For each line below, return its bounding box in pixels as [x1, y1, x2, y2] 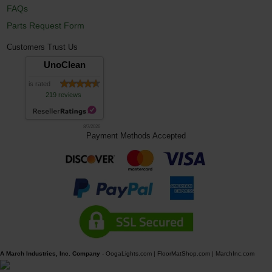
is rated [29, 80, 51, 87]
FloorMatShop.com [157, 250, 210, 257]
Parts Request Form [7, 20, 85, 30]
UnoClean [43, 59, 86, 70]
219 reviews [46, 90, 82, 98]
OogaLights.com [106, 250, 152, 257]
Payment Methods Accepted [86, 131, 186, 141]
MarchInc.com [216, 250, 254, 257]
